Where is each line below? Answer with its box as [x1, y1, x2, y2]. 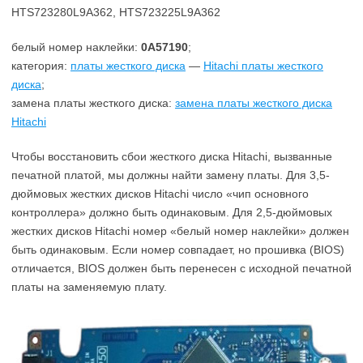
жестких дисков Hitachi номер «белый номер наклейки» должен [11, 224, 349, 237]
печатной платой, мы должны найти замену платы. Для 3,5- [11, 169, 330, 181]
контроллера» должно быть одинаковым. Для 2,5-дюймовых [11, 206, 332, 219]
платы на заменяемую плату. [11, 280, 167, 293]
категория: [11, 59, 70, 72]
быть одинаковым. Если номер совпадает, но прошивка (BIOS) [11, 243, 344, 256]
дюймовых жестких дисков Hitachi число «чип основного [11, 187, 309, 200]
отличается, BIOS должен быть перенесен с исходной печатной [11, 262, 352, 275]
